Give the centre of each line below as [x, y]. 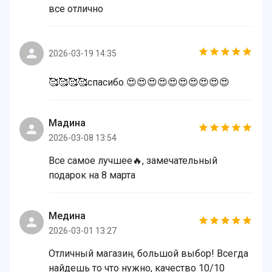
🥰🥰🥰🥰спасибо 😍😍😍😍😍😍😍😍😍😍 [139, 82]
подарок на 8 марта [92, 175]
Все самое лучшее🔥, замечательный [133, 161]
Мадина [67, 123]
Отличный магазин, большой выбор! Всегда [148, 253]
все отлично [76, 9]
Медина [67, 216]
